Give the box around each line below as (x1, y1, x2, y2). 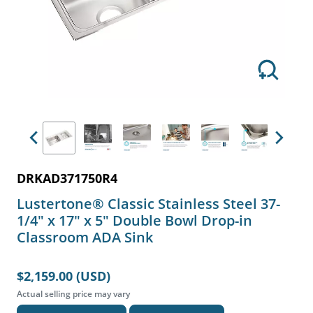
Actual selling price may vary (17, 288, 130, 300)
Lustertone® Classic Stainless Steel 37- (17, 194, 280, 214)
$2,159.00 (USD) (17, 267, 110, 286)
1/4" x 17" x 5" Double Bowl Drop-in (17, 211, 252, 231)
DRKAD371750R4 (17, 169, 117, 188)
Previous (32, 137, 80, 153)
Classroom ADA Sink (17, 228, 153, 247)
